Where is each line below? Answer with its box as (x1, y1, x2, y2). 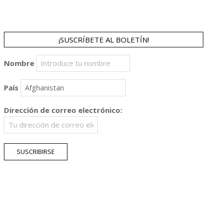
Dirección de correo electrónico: (4, 105, 122, 115)
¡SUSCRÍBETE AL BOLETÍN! (58, 35, 149, 44)
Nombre (4, 58, 34, 68)
